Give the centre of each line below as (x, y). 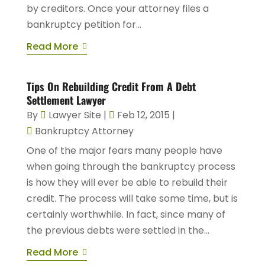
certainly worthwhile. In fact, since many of (126, 215)
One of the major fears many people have (124, 151)
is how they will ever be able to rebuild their (127, 183)
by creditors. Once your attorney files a (117, 9)
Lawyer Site (75, 115)
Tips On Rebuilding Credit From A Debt (111, 87)
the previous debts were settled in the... (118, 231)
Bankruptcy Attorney (84, 131)
